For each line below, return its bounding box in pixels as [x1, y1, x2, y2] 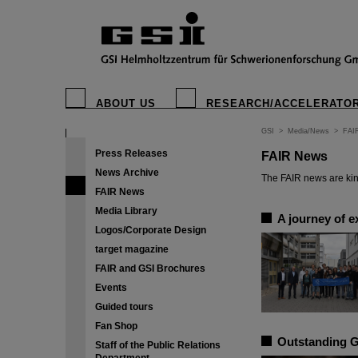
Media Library [95, 205, 157, 217]
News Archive [95, 167, 159, 178]
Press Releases [95, 148, 168, 159]
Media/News [288, 127, 329, 135]
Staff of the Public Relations [95, 340, 221, 351]
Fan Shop [95, 320, 137, 332]
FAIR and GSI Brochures [95, 263, 205, 274]
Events [95, 282, 127, 293]
